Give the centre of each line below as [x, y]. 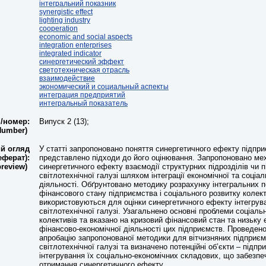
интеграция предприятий [82, 95]
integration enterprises [75, 45]
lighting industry [65, 20]
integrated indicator [70, 53]
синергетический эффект [82, 62]
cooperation [58, 28]
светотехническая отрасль [84, 70]
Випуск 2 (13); [64, 121]
